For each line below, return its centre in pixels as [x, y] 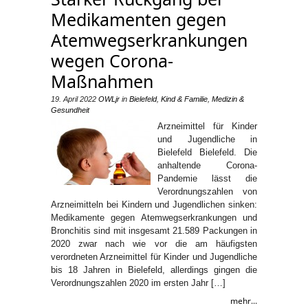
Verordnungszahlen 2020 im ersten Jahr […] [138, 283]
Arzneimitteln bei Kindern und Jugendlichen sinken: [154, 204]
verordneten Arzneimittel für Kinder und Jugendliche [154, 256]
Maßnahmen [102, 81]
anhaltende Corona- [207, 165]
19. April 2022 [74, 99]
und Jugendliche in [207, 139]
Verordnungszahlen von [207, 191]
